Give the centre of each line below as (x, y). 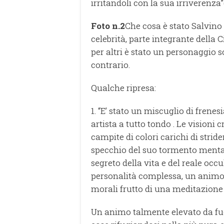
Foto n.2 (108, 26)
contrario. (110, 65)
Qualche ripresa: (123, 88)
